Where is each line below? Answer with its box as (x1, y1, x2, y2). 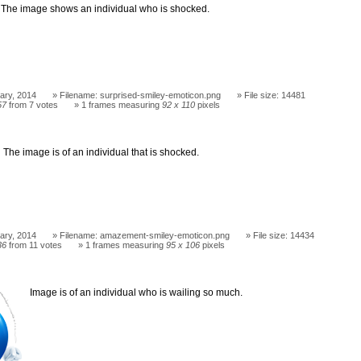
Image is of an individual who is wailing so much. (30, 286, 243, 298)
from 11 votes (6, 239, 63, 250)
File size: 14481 (244, 90, 306, 101)
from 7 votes (6, 100, 59, 110)
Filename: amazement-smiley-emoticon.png (60, 230, 230, 240)
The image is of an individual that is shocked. (3, 146, 200, 158)
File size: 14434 (253, 230, 315, 240)
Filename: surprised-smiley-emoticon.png (60, 90, 222, 101)
